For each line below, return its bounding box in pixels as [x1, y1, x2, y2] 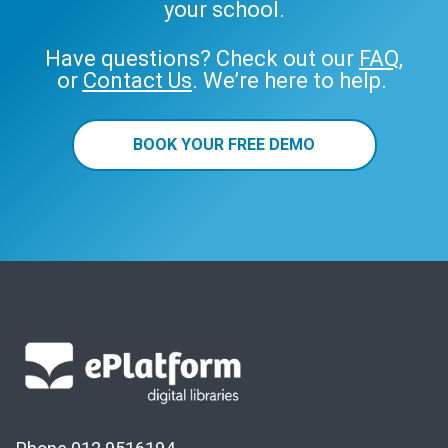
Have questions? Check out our [45, 45, 359, 71]
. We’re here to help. [191, 67, 392, 93]
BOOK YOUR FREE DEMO [133, 134, 315, 154]
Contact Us [82, 67, 192, 93]
